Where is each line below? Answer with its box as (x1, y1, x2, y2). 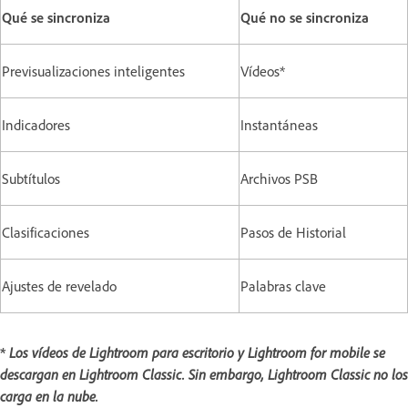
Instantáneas (240, 116, 318, 135)
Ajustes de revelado (2, 277, 117, 296)
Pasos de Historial (240, 223, 346, 242)
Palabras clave (240, 277, 326, 296)
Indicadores (2, 116, 70, 135)
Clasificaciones (2, 223, 89, 242)
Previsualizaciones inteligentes (2, 62, 185, 81)
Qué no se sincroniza (240, 8, 369, 27)
